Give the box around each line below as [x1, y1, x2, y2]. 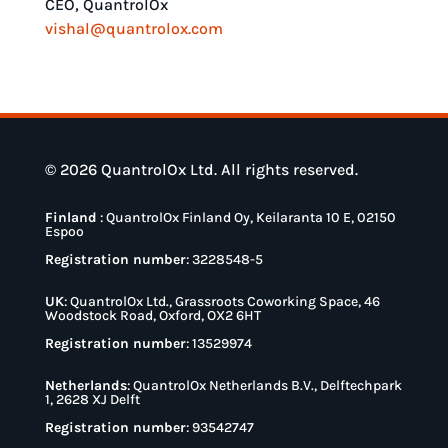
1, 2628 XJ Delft [44, 391, 140, 409]
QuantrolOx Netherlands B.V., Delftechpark [132, 377, 402, 395]
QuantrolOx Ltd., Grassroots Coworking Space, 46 [69, 293, 380, 311]
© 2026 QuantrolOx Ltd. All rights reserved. [44, 160, 358, 180]
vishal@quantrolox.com [44, 19, 223, 39]
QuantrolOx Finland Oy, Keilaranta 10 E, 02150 [105, 209, 396, 227]
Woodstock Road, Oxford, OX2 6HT [44, 307, 261, 325]
